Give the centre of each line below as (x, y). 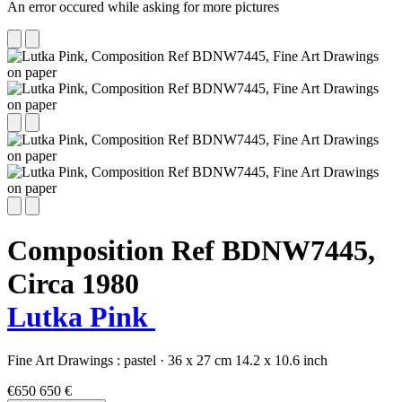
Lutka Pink (81, 317)
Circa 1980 (73, 284)
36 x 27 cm (200, 361)
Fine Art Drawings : (66, 361)
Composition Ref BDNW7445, (191, 251)
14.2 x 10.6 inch (281, 361)
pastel (142, 361)
